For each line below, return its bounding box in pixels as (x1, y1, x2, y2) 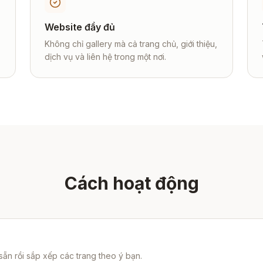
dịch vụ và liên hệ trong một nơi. (44, 52, 166, 62)
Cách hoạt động (64, 173, 199, 194)
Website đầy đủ (44, 21, 115, 33)
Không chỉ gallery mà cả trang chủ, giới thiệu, (44, 39, 217, 49)
